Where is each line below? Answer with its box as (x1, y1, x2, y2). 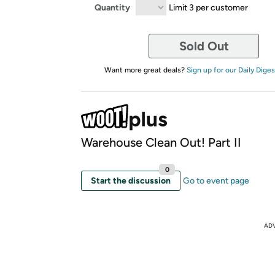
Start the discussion (91, 176, 171, 186)
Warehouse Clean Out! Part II (81, 135, 241, 150)
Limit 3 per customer (169, 2, 248, 13)
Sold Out (179, 39, 229, 53)
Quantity (95, 2, 130, 13)
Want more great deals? (104, 66, 187, 74)
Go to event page (183, 176, 249, 186)
